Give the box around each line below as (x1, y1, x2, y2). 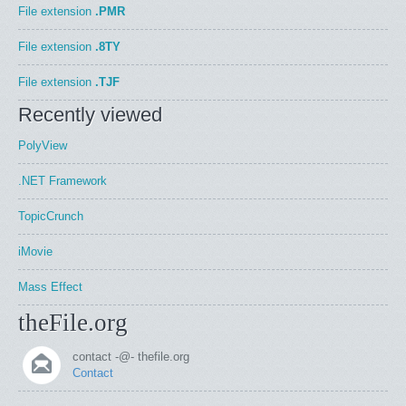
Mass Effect (18, 280, 82, 294)
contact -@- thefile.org (72, 350, 189, 363)
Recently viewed (18, 103, 162, 126)
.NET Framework (18, 174, 107, 188)
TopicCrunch (18, 209, 83, 223)
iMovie (18, 245, 53, 258)
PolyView (18, 139, 67, 152)
